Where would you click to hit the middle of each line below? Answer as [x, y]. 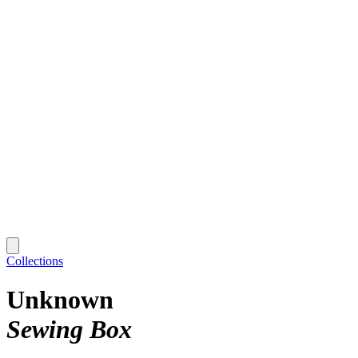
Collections [35, 261]
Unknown [60, 300]
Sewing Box [69, 330]
